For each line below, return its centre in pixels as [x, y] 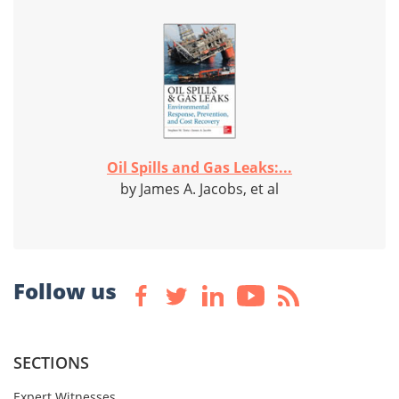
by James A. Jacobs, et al [199, 189]
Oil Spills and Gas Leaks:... [199, 168]
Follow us [65, 291]
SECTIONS [51, 363]
